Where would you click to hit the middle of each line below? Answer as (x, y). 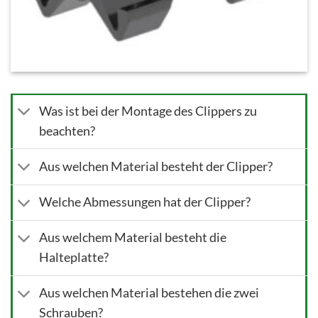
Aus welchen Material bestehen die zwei (149, 293)
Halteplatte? (74, 258)
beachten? (67, 131)
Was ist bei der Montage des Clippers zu (148, 111)
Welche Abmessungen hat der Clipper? (145, 202)
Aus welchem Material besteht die (133, 238)
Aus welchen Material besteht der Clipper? (156, 167)
